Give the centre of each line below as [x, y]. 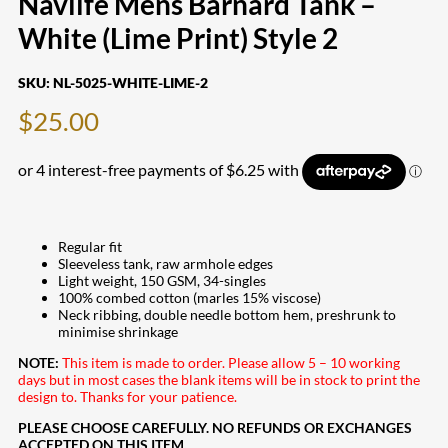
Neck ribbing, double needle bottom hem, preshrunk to [227, 314]
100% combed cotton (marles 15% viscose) [189, 297]
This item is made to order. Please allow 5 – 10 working [231, 362]
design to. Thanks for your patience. [127, 396]
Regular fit [90, 246]
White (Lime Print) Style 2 [178, 37]
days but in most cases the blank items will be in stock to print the [219, 379]
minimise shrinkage [118, 331]
